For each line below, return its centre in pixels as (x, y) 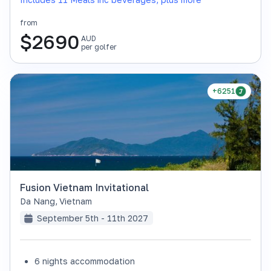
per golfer (99, 47)
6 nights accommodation (85, 261)
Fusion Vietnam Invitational (84, 188)
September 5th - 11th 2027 (93, 218)
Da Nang (38, 201)
